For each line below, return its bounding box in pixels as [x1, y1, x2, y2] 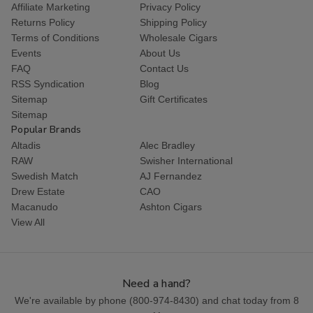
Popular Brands [11, 122, 82, 136]
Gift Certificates [140, 93, 208, 105]
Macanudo [11, 201, 58, 212]
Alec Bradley [140, 139, 195, 151]
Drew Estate [11, 185, 65, 197]
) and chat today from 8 [195, 294, 299, 306]
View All [11, 216, 45, 228]
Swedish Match [11, 170, 78, 182]
